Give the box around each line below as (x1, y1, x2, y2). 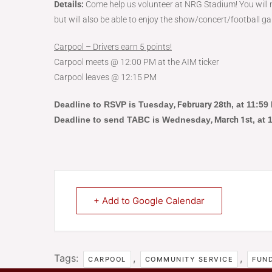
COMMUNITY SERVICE (144, 255, 233, 263)
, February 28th (174, 100, 231, 109)
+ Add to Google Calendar (93, 195, 205, 206)
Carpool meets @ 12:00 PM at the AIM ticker (54, 57, 219, 67)
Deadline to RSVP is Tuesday (54, 100, 174, 109)
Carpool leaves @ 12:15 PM (54, 72, 157, 82)
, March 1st (211, 115, 253, 124)
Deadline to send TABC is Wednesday (54, 115, 211, 124)
